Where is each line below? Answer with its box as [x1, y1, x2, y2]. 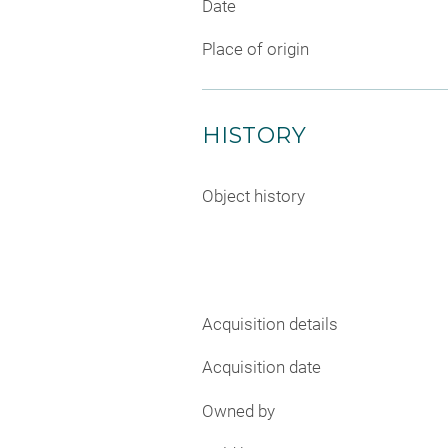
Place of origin [202, 39, 309, 60]
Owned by [202, 400, 275, 421]
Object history [202, 186, 305, 207]
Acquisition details [202, 313, 338, 334]
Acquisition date [202, 357, 321, 378]
